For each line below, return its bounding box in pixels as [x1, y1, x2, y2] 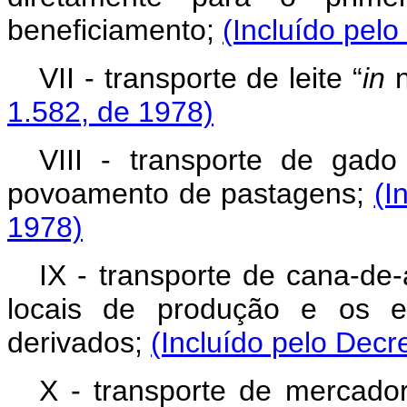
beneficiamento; [7, 14, 223, 46]
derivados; [7, 326, 151, 359]
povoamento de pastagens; [7, 177, 374, 210]
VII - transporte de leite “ [39, 62, 362, 94]
